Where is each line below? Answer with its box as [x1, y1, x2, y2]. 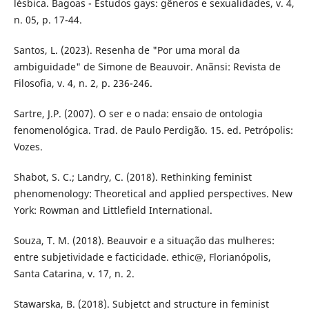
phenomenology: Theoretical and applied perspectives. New [13, 186, 292, 200]
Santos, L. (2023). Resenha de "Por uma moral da [13, 43, 240, 57]
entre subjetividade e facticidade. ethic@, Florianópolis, [13, 250, 271, 263]
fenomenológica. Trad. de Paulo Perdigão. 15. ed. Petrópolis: [13, 123, 293, 137]
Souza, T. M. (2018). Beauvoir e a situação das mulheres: [13, 234, 275, 247]
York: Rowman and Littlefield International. [13, 203, 212, 217]
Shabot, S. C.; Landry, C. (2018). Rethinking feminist [13, 170, 252, 183]
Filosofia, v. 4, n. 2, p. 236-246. [13, 76, 152, 90]
